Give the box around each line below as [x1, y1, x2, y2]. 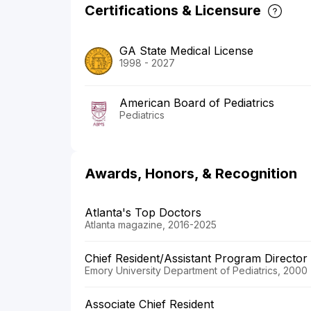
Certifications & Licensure [85, 2, 261, 19]
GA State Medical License [119, 44, 253, 58]
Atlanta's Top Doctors [85, 205, 201, 220]
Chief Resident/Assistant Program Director [85, 251, 308, 266]
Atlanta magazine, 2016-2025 [85, 219, 217, 231]
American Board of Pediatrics [119, 96, 274, 110]
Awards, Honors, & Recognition [85, 165, 297, 183]
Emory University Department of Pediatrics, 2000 [85, 264, 308, 277]
